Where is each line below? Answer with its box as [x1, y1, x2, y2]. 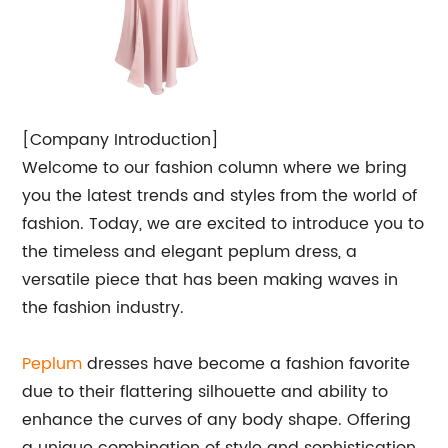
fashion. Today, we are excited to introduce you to [22, 211, 425, 237]
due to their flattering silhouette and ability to [22, 379, 389, 405]
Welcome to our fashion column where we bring [22, 155, 408, 181]
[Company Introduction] [22, 127, 220, 153]
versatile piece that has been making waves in [22, 267, 399, 293]
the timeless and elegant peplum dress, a [22, 239, 358, 265]
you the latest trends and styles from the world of [22, 183, 418, 209]
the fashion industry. [22, 295, 185, 321]
